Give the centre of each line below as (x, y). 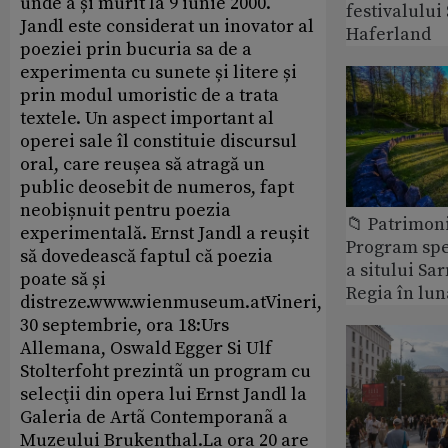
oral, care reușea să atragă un (142, 164)
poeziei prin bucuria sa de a (136, 49)
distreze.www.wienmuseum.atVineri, (171, 302)
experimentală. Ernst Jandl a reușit (164, 233)
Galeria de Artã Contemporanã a (154, 417)
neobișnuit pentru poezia (125, 210)
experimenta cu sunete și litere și (158, 72)
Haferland (388, 34)
